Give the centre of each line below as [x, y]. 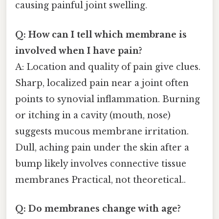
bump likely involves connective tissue [101, 164]
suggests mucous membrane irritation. [102, 131]
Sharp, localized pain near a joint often [102, 83]
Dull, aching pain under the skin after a [102, 147]
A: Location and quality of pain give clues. [108, 67]
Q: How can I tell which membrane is [101, 34]
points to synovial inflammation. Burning [108, 99]
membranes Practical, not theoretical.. [100, 180]
